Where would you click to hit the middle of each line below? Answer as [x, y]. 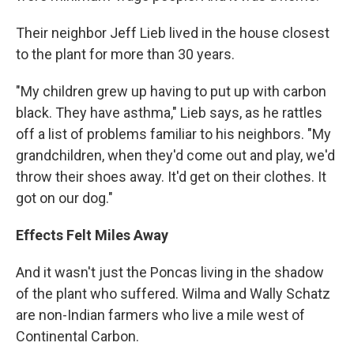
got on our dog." [64, 198]
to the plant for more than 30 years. [125, 55]
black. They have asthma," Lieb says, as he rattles [169, 113]
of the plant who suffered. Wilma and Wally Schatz [173, 294]
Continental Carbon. [77, 337]
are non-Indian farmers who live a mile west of [160, 315]
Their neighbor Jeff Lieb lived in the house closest [173, 33]
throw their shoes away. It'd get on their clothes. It [171, 177]
